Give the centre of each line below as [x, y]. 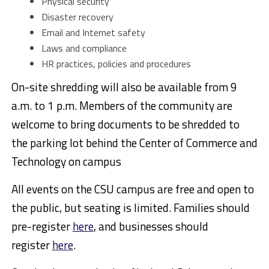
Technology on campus [66, 162]
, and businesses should [151, 226]
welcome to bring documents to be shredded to [125, 124]
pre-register [42, 226]
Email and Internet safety [93, 33]
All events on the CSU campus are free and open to [132, 189]
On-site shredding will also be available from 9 [124, 87]
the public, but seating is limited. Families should [130, 208]
